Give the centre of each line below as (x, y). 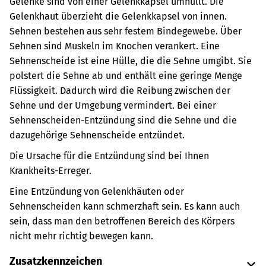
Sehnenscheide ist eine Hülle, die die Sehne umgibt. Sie (131, 61)
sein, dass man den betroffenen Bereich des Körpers (122, 221)
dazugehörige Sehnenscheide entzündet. (97, 135)
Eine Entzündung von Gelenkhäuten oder (97, 191)
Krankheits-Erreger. (50, 171)
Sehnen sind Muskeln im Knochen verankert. (104, 46)
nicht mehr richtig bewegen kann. (81, 236)
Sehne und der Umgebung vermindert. (92, 105)
